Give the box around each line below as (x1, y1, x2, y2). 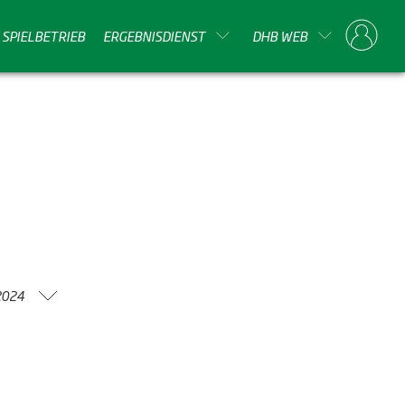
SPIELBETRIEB (2, 25, 85, 45)
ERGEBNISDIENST (103, 25, 205, 45)
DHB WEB (252, 25, 307, 45)
